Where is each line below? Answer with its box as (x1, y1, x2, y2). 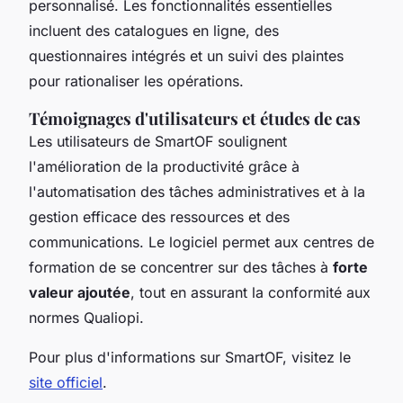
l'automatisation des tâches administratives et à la (29, 182, 365, 201)
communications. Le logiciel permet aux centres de (29, 232, 374, 251)
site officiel (29, 372, 103, 391)
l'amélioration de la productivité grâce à (29, 157, 300, 175)
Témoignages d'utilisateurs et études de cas (29, 106, 361, 130)
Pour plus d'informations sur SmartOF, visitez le (29, 347, 351, 366)
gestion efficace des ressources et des (29, 207, 290, 226)
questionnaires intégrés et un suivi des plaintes (29, 46, 344, 65)
